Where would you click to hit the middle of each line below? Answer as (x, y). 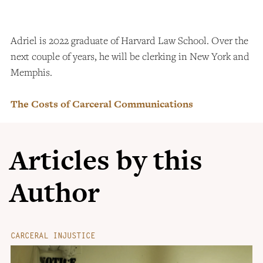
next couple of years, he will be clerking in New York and (130, 56)
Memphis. (33, 72)
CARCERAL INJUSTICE (53, 235)
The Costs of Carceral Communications (102, 104)
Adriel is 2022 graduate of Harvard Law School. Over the (129, 40)
